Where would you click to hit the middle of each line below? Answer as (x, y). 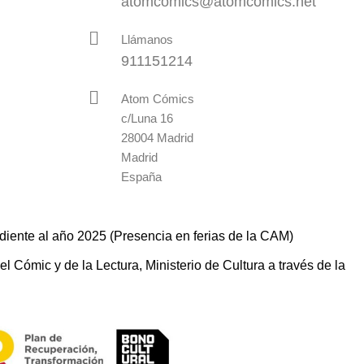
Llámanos (147, 40)
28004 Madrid (157, 138)
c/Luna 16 (147, 119)
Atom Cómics (157, 99)
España (141, 177)
